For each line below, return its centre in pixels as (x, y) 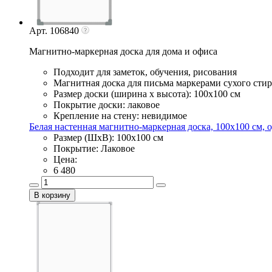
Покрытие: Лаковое (94, 148)
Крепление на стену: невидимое (120, 115)
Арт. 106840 (55, 30)
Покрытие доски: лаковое (107, 104)
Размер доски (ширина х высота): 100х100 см (147, 93)
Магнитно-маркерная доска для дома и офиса (123, 51)
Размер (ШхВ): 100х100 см (108, 137)
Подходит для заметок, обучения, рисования (145, 72)
